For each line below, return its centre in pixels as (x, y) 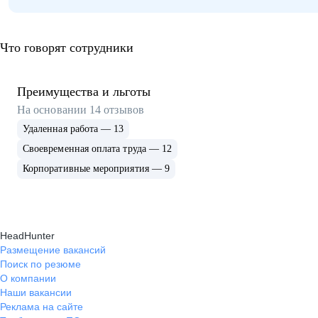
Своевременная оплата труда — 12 (98, 149)
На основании (54, 110)
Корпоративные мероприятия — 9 (97, 169)
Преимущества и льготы (84, 92)
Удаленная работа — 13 (73, 129)
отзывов (124, 110)
